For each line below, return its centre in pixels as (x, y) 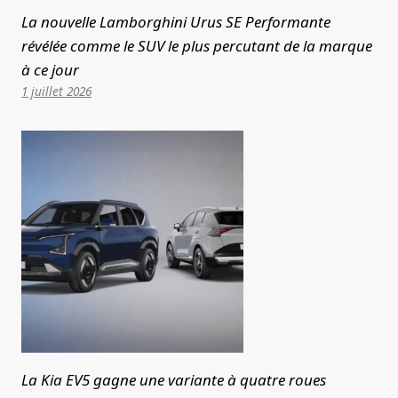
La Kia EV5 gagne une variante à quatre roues (174, 379)
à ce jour (50, 69)
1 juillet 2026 (56, 91)
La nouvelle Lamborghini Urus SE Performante (176, 21)
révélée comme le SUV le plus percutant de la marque (197, 45)
